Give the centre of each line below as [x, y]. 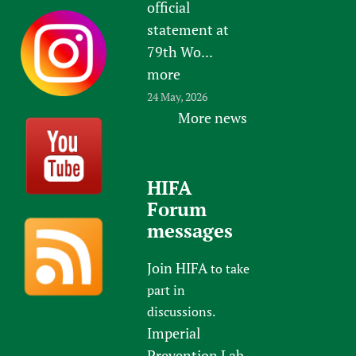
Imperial [174, 333]
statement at [188, 29]
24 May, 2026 [178, 96]
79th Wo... [180, 51]
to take [229, 268]
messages [190, 230]
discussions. [182, 311]
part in [166, 290]
